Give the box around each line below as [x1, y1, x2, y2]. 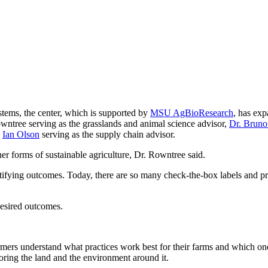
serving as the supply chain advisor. [39, 129, 175, 139]
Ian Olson [2, 129, 39, 139]
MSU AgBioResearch [150, 107, 233, 118]
